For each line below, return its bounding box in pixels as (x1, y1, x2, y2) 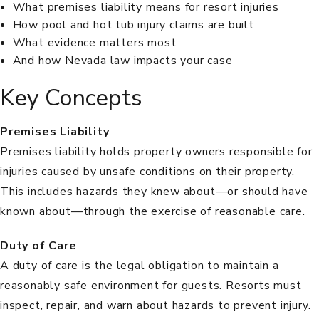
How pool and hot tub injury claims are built (12, 16, 254, 33)
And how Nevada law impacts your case (12, 52, 233, 68)
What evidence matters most (12, 34, 177, 51)
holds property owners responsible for (96, 144, 313, 160)
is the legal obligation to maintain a (78, 258, 279, 274)
